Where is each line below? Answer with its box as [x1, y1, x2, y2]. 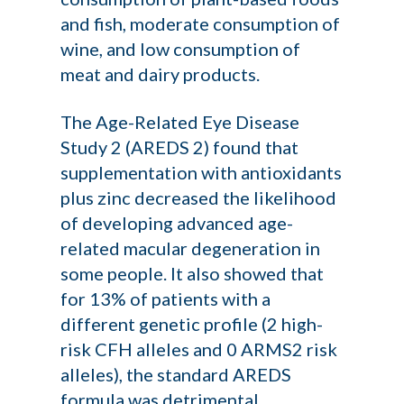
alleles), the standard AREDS [60, 363, 292, 385]
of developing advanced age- [60, 212, 294, 234]
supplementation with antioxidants [60, 161, 343, 183]
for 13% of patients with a [60, 288, 271, 309]
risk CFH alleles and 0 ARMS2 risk [60, 338, 338, 360]
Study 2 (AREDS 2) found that [60, 136, 299, 158]
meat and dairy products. [60, 63, 261, 85]
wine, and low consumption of [60, 38, 301, 60]
